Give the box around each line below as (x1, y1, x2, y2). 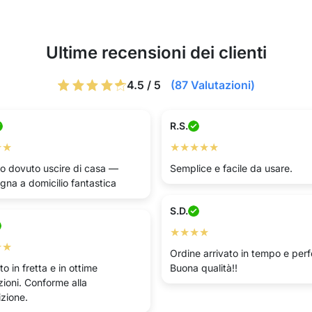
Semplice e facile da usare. (170, 162, 292, 174)
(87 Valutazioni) (171, 78, 255, 92)
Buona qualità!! (170, 262, 237, 274)
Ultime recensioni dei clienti (45, 42, 267, 63)
